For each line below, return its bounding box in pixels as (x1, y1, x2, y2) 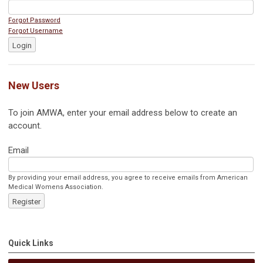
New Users (8, 79, 59, 92)
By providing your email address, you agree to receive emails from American (8, 174, 248, 181)
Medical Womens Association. (8, 183, 103, 191)
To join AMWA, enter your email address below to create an (8, 107, 237, 118)
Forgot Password (8, 16, 60, 24)
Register (12, 197, 41, 206)
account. (8, 120, 42, 131)
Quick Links (8, 238, 53, 248)
